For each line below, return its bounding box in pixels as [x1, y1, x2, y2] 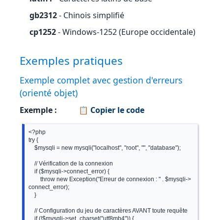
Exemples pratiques [20, 53, 123, 68]
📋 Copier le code [77, 105, 144, 115]
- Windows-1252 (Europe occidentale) [56, 27, 195, 37]
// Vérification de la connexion [28, 160, 34, 167]
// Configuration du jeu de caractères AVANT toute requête [28, 207, 34, 214]
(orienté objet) [20, 87, 78, 99]
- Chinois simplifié [57, 10, 124, 21]
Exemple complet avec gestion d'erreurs [20, 74, 182, 86]
